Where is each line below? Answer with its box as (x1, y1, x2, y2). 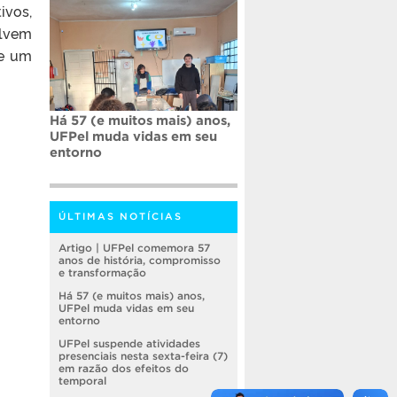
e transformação (58, 267, 146, 279)
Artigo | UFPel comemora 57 (58, 242, 210, 254)
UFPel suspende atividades (58, 338, 200, 350)
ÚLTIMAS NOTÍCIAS (58, 211, 183, 222)
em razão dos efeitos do (58, 362, 189, 375)
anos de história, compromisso (58, 254, 221, 267)
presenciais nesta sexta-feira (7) (58, 350, 228, 362)
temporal (58, 375, 106, 387)
